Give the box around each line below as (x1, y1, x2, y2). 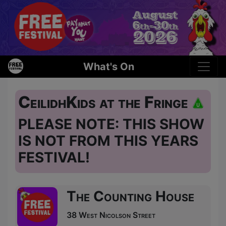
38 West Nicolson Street (67, 209, 155, 220)
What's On (83, 60, 134, 73)
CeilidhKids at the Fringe (18, 92, 192, 112)
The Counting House (67, 187, 194, 205)
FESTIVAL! (18, 148, 90, 166)
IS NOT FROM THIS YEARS (18, 132, 198, 149)
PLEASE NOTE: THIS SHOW (18, 115, 204, 133)
